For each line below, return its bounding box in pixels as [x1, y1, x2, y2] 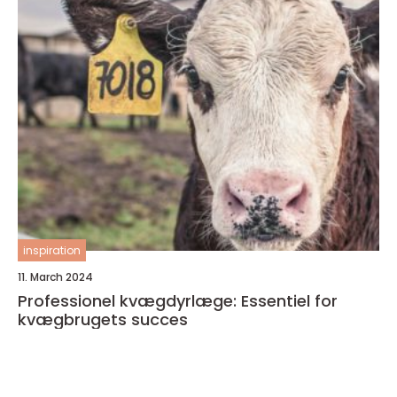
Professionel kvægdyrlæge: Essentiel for [18, 289, 338, 312]
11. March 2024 [18, 269, 93, 284]
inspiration [23, 242, 81, 258]
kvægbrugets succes [18, 307, 188, 331]
